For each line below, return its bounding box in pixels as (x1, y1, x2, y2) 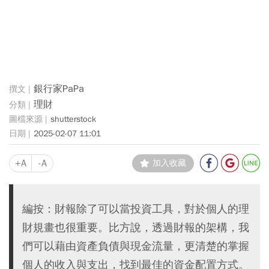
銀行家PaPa (34, 83, 84, 95)
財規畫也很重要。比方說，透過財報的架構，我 (22, 220, 249, 234)
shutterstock (50, 114, 96, 125)
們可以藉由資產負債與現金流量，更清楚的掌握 (22, 238, 249, 253)
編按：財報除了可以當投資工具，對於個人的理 (22, 201, 249, 216)
